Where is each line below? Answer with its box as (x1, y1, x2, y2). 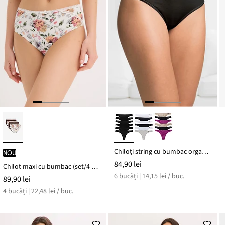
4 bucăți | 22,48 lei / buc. (3, 186, 73, 197)
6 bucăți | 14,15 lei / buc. (114, 171, 185, 182)
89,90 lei (3, 174, 31, 185)
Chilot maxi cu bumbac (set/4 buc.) (91, 162, 98, 172)
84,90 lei (114, 159, 142, 170)
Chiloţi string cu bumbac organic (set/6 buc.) (202, 147, 209, 157)
